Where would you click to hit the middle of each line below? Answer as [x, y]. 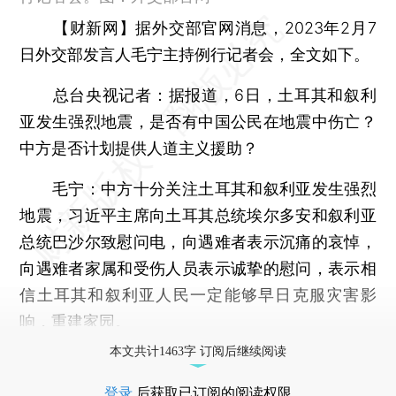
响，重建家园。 [76, 321]
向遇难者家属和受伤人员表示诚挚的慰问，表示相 [198, 268]
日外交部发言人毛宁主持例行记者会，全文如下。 [195, 54]
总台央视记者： [110, 95]
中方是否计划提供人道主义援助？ [139, 148]
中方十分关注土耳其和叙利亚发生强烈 [239, 188]
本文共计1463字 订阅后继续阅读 [198, 351]
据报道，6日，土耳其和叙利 [272, 95]
